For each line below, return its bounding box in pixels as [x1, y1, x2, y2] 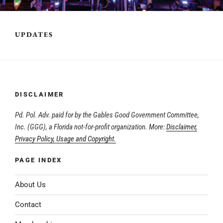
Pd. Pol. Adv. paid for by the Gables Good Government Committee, [15, 110, 199, 119]
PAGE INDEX [15, 156, 62, 164]
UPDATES [15, 30, 53, 39]
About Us [15, 180, 46, 190]
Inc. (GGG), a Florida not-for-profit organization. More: [15, 122, 166, 131]
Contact [15, 200, 41, 210]
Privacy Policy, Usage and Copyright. [15, 134, 116, 143]
